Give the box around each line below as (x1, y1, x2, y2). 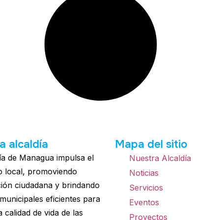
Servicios (129, 182, 163, 192)
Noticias (129, 167, 159, 178)
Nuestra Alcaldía (129, 153, 191, 163)
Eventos (129, 197, 159, 207)
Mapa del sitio (115, 137, 188, 151)
